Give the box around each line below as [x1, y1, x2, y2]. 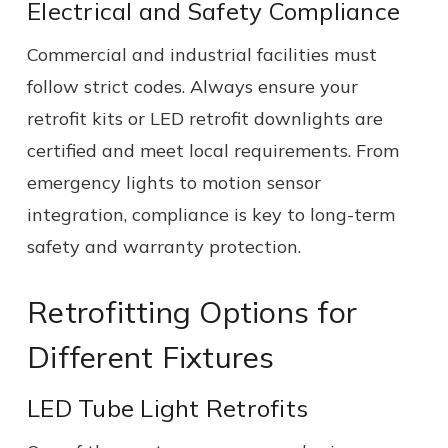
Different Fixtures [27, 337, 275, 376]
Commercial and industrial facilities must [27, 42, 377, 66]
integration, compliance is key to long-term [27, 202, 395, 226]
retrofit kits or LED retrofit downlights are [27, 106, 383, 130]
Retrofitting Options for [27, 292, 357, 331]
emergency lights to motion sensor [27, 170, 321, 194]
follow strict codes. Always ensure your [27, 74, 358, 98]
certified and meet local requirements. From [27, 138, 399, 162]
